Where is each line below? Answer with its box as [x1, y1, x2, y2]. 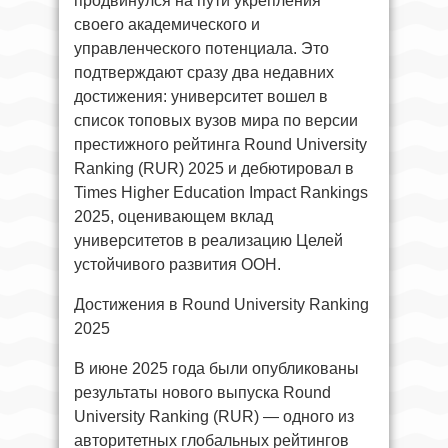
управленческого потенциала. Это [74, 39, 329, 57]
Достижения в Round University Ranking [74, 295, 369, 313]
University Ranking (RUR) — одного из [74, 407, 354, 425]
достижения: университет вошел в [74, 87, 328, 105]
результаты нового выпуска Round [74, 383, 331, 401]
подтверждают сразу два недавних [74, 63, 334, 81]
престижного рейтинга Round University [74, 135, 367, 153]
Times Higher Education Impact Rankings [74, 183, 368, 201]
